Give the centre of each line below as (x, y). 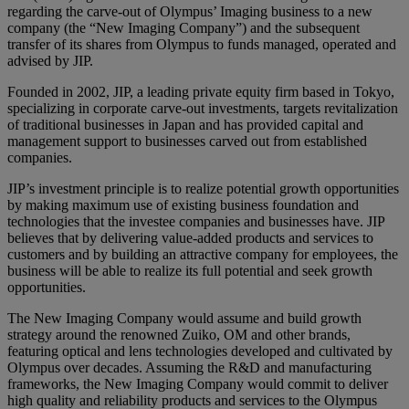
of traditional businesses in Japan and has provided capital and (185, 124)
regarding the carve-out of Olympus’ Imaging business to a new (190, 11)
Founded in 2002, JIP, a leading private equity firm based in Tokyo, (201, 91)
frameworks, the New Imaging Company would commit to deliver (198, 383)
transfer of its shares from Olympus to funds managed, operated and (202, 44)
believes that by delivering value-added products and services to (190, 237)
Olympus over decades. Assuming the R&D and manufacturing (189, 367)
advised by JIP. (50, 60)
